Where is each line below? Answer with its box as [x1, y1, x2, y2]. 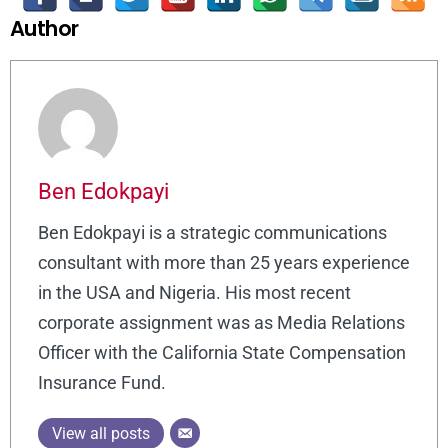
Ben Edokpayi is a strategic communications [38, 222, 387, 244]
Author [10, 14, 79, 44]
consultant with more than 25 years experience [38, 252, 410, 274]
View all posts [52, 424, 150, 444]
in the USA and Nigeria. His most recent [38, 282, 351, 304]
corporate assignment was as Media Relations [38, 312, 405, 334]
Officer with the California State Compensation [38, 342, 406, 364]
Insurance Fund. [38, 372, 166, 394]
